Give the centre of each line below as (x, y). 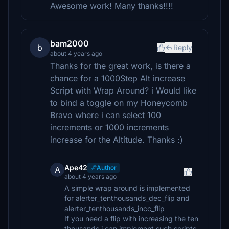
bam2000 (70, 43)
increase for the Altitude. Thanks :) (117, 140)
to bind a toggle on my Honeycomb (119, 103)
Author (107, 167)
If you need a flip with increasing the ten (131, 219)
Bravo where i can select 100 (106, 115)
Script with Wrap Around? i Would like (123, 90)
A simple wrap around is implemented (127, 188)
